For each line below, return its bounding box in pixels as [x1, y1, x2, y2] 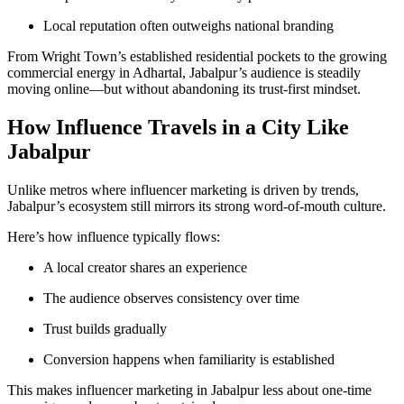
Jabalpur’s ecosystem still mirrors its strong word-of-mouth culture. [7, 197, 386, 214]
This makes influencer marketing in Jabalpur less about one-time [7, 381, 372, 398]
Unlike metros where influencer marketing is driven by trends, [7, 181, 359, 197]
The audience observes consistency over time [43, 289, 299, 306]
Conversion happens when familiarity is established [43, 351, 335, 367]
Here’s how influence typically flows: [7, 228, 220, 244]
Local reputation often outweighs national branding [43, 17, 334, 33]
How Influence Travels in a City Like [7, 115, 349, 139]
